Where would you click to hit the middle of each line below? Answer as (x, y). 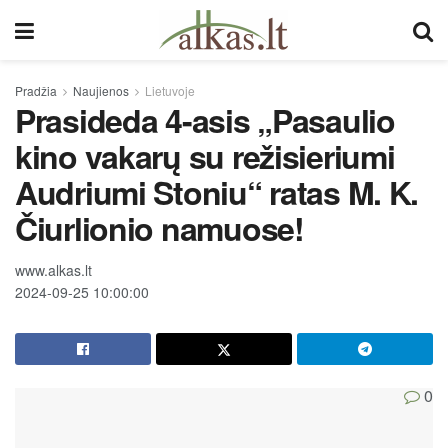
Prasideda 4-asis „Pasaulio (205, 120)
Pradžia (36, 90)
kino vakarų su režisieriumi (205, 156)
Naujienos (101, 90)
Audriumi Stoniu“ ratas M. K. (217, 192)
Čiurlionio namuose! (159, 228)
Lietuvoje (170, 90)
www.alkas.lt (53, 269)
